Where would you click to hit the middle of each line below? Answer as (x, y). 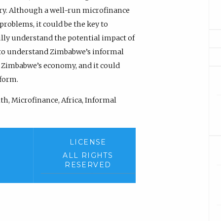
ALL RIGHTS (88, 155)
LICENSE (88, 142)
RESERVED (88, 165)
